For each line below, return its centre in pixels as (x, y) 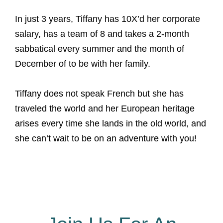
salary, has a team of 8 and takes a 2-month (102, 34)
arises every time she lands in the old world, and (111, 123)
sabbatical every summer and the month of (100, 49)
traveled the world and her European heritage (105, 109)
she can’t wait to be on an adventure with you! (106, 138)
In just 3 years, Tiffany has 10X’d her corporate (108, 19)
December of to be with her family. (83, 64)
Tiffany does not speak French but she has (99, 94)
